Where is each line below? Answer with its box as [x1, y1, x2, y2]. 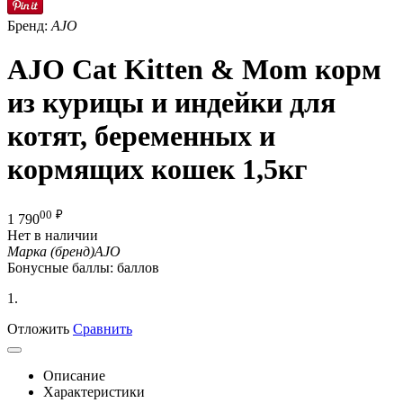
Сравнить [73, 321, 132, 337]
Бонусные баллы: [7, 260, 113, 276]
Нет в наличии [7, 228, 98, 244]
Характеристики [43, 384, 145, 400]
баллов [117, 260, 159, 276]
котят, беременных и [7, 120, 275, 153]
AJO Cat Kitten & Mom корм [7, 53, 381, 86]
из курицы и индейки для [7, 86, 336, 120]
